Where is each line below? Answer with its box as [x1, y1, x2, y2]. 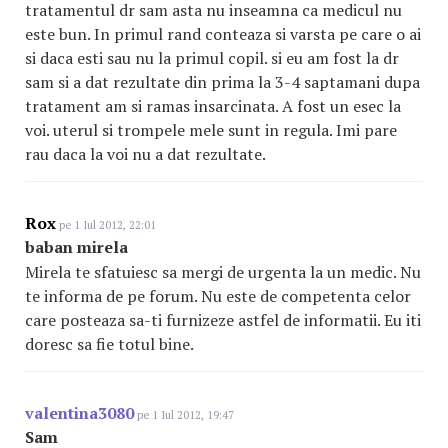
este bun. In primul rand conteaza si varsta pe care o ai [25, 23, 421, 45]
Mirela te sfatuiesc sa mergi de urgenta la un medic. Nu [25, 261, 421, 283]
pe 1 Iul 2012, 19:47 [134, 408, 234, 422]
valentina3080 [25, 402, 134, 424]
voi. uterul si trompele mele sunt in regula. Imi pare [25, 119, 397, 141]
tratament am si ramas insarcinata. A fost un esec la [25, 95, 401, 117]
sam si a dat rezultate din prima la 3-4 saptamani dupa [25, 71, 420, 93]
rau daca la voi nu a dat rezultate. [25, 143, 266, 165]
